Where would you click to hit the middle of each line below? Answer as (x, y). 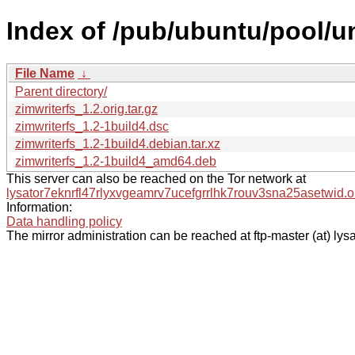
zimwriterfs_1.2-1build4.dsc (92, 126)
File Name (45, 73)
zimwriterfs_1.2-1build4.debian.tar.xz (118, 143)
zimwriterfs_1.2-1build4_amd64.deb (116, 161)
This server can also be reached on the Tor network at (156, 178)
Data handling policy (64, 221)
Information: (39, 207)
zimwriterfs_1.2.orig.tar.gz (86, 109)
